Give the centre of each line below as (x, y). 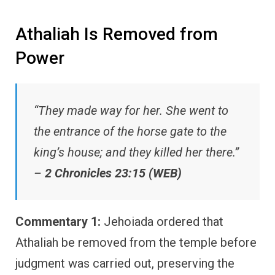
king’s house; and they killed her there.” (136, 153)
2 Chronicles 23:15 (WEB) (113, 173)
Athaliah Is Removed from (117, 34)
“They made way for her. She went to (131, 111)
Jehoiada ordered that (162, 222)
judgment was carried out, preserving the (125, 264)
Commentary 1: (58, 222)
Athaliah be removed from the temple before (136, 243)
